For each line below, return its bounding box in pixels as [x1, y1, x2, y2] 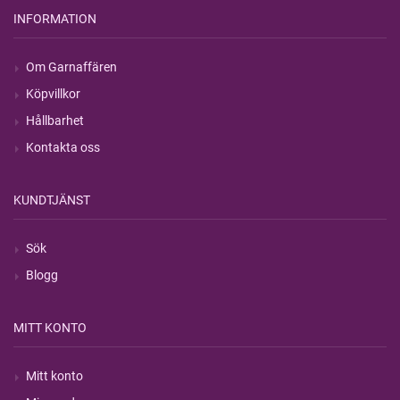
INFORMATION [13, 12, 96, 27]
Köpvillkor [26, 87, 80, 102]
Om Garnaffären [26, 60, 117, 75]
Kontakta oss [26, 140, 100, 155]
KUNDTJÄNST [13, 193, 90, 208]
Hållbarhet [26, 113, 84, 129]
